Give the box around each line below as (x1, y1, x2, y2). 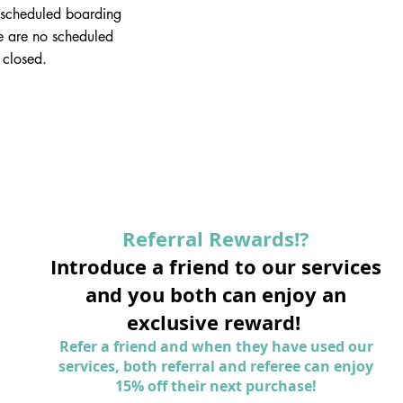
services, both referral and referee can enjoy (58, 356, 373, 376)
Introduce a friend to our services (50, 253, 381, 281)
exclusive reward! (126, 309, 306, 336)
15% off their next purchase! (115, 376, 317, 396)
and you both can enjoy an (85, 281, 346, 309)
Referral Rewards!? (122, 225, 309, 253)
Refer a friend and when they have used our (58, 336, 373, 356)
